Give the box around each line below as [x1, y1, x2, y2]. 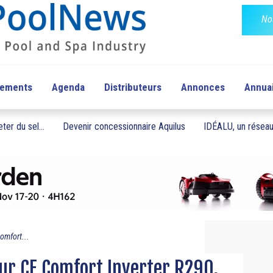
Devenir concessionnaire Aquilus [63, 121, 185, 133]
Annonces [180, 81, 225, 94]
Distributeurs [104, 81, 161, 94]
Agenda [51, 81, 85, 94]
